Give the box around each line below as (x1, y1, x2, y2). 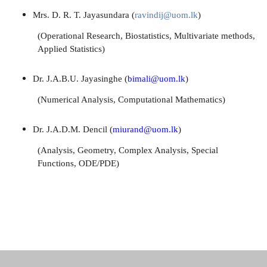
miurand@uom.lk (113, 124, 178, 134)
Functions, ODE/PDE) (38, 158, 119, 168)
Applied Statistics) (38, 44, 105, 54)
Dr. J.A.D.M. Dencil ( (33, 124, 113, 134)
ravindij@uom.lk (135, 10, 198, 20)
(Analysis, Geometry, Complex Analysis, (38, 145, 191, 155)
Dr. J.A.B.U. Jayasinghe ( (33, 73, 128, 83)
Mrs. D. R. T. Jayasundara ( (33, 10, 135, 20)
